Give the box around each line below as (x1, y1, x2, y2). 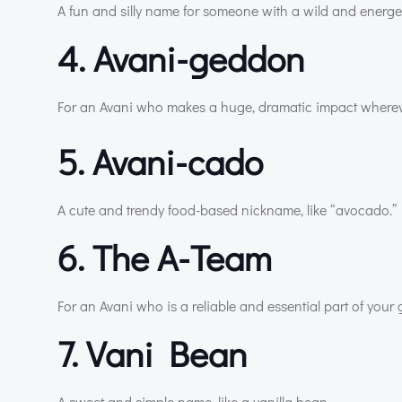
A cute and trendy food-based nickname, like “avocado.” (57, 199, 397, 219)
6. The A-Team (57, 232, 272, 281)
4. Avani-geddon (57, 33, 304, 82)
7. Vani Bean (57, 328, 247, 377)
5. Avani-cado (57, 136, 263, 185)
